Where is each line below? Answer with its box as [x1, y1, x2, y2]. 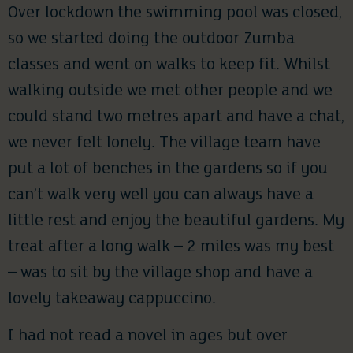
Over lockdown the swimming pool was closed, [8, 4, 342, 22]
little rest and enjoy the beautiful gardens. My [8, 212, 344, 230]
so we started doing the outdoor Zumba [8, 30, 295, 48]
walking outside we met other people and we [8, 82, 333, 100]
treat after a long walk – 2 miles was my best [8, 238, 334, 256]
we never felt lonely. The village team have [8, 134, 321, 152]
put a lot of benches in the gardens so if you [8, 160, 328, 178]
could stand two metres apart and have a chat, [8, 108, 344, 126]
